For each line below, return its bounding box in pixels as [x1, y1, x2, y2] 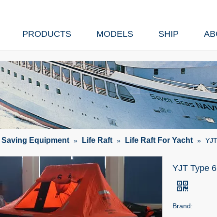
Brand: [172, 202, 193, 210]
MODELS [96, 29, 133, 39]
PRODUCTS [22, 29, 71, 39]
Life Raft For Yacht [125, 136, 193, 144]
